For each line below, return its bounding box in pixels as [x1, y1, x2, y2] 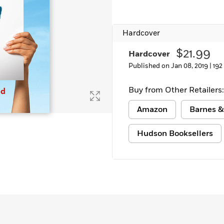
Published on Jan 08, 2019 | [128, 61, 213, 70]
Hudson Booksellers [137, 128, 213, 139]
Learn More [18, 3, 55, 13]
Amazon [137, 104, 167, 115]
